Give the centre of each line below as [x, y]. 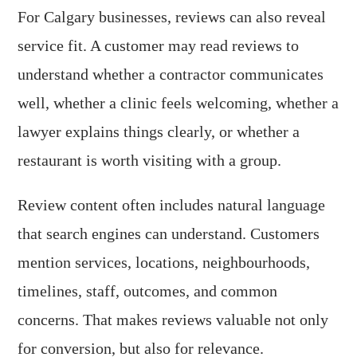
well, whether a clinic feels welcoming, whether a [178, 103]
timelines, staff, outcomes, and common [148, 291]
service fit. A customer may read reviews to [159, 45]
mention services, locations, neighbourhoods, [164, 262]
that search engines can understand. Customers [169, 233]
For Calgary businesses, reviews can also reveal [172, 17]
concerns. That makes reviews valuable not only [173, 320]
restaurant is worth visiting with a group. [150, 160]
